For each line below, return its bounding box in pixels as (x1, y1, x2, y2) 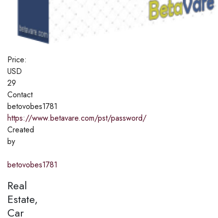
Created (7, 124, 34, 135)
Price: (7, 54, 27, 65)
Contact (7, 89, 33, 100)
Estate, (7, 191, 38, 207)
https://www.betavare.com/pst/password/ (7, 112, 146, 124)
